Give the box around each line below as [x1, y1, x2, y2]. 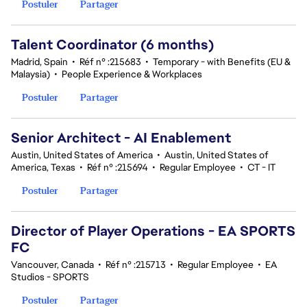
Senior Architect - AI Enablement [11, 129, 231, 147]
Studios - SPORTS [11, 271, 89, 283]
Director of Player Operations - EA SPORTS [11, 222, 295, 240]
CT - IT [247, 161, 275, 173]
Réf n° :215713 [106, 258, 166, 271]
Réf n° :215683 [79, 56, 141, 68]
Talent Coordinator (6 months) [11, 36, 214, 53]
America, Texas [11, 161, 75, 173]
